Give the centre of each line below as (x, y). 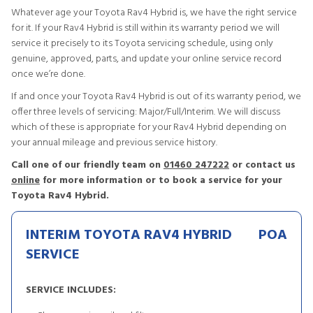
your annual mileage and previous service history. (114, 143)
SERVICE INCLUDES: (71, 290)
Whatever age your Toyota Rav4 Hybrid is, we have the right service (154, 13)
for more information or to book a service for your (161, 181)
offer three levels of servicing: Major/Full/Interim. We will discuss (146, 112)
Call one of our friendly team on (87, 165)
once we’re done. (48, 74)
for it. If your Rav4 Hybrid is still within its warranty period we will (145, 28)
